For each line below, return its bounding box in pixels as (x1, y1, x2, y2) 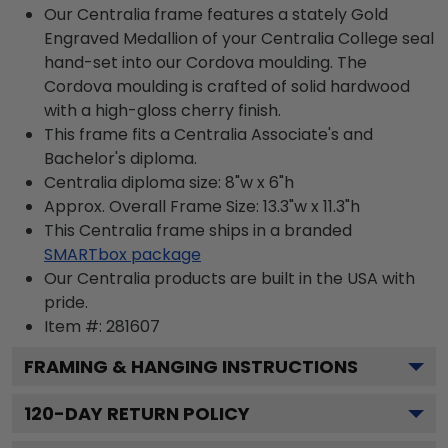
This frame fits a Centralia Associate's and (44, 123, 373, 146)
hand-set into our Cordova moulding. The (44, 51, 367, 74)
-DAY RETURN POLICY (54, 401, 250, 426)
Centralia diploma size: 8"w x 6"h (44, 171, 294, 194)
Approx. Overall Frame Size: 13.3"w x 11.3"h (44, 195, 360, 218)
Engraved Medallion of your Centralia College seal (44, 27, 434, 50)
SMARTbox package (44, 243, 201, 266)
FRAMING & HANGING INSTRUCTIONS (24, 354, 358, 379)
